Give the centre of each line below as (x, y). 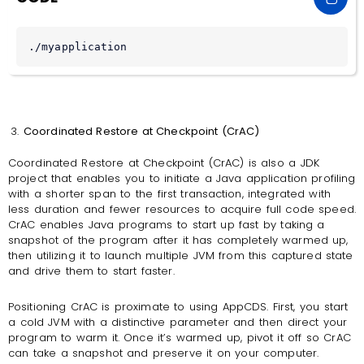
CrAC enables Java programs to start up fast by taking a (167, 225)
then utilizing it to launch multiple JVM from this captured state (181, 256)
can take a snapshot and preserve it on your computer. (166, 353)
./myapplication (78, 47)
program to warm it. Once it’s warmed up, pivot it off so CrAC (180, 337)
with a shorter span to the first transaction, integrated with (169, 194)
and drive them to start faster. (91, 271)
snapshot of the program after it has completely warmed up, (178, 240)
